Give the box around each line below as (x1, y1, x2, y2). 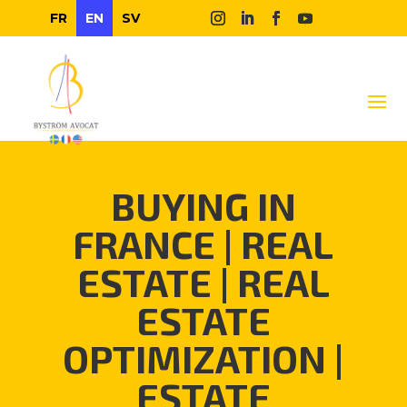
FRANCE (73, 221, 216, 266)
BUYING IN (110, 183, 296, 228)
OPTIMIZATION (63, 335, 327, 381)
